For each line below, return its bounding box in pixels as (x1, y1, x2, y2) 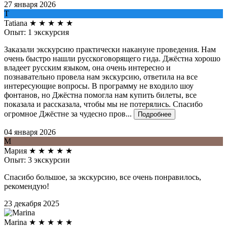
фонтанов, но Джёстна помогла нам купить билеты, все (4, 90, 197, 99)
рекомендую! (4, 181, 49, 191)
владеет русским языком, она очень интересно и (4, 63, 171, 72)
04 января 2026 (4, 127, 56, 136)
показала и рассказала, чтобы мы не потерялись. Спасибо (4, 99, 203, 108)
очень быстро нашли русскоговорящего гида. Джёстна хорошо (4, 54, 220, 63)
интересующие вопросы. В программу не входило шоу (4, 81, 194, 90)
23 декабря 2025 (4, 199, 59, 208)
